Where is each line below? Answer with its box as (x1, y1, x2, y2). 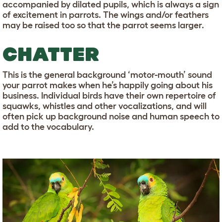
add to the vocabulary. (2, 122, 94, 132)
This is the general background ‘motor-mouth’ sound (2, 70, 212, 80)
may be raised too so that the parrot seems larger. (2, 20, 204, 31)
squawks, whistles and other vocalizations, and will (2, 101, 207, 111)
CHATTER (2, 43, 99, 65)
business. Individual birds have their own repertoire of (2, 91, 216, 101)
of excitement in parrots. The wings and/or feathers (2, 10, 209, 20)
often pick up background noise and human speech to (2, 111, 220, 122)
